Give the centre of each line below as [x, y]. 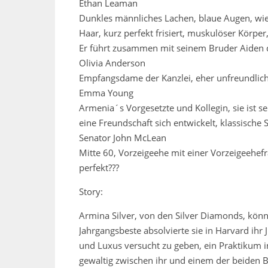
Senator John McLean [123, 138]
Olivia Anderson [112, 63]
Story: [91, 192]
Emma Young [106, 93]
